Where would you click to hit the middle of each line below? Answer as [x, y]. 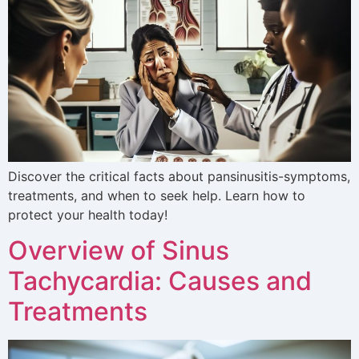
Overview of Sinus [119, 251]
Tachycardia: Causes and [160, 281]
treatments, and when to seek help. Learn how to [157, 195]
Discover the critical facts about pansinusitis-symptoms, [179, 176]
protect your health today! [88, 214]
